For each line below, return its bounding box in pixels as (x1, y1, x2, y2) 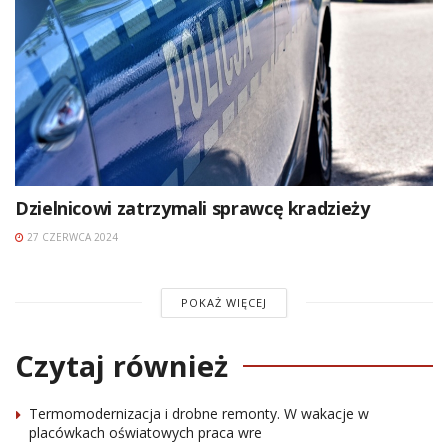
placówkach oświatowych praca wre (29, 422, 262, 442)
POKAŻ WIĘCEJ (180, 294, 267, 310)
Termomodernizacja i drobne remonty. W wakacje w (29, 403, 369, 423)
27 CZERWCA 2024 (24, 229, 118, 244)
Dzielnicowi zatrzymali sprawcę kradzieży (15, 195, 370, 220)
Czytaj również (15, 345, 228, 385)
